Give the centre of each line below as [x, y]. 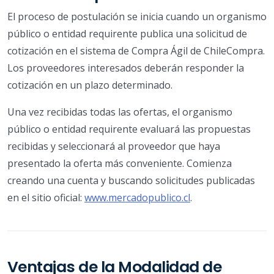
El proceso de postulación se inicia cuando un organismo [137, 16]
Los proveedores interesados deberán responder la [126, 68]
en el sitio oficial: [46, 197]
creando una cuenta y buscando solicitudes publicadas [131, 180]
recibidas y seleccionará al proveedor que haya [114, 146]
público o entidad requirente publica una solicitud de [127, 33]
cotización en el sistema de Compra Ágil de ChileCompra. [136, 50]
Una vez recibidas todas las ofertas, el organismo [120, 112]
